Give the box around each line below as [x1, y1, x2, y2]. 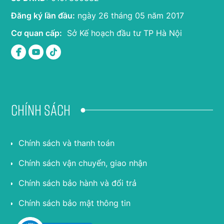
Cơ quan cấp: [11, 27, 62, 38]
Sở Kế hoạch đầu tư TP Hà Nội [62, 27, 182, 38]
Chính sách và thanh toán [18, 137, 115, 148]
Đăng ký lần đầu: [11, 10, 75, 20]
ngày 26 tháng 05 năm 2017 [75, 10, 184, 20]
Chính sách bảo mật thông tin [18, 197, 131, 208]
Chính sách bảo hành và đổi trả [18, 177, 137, 188]
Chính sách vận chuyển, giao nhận [18, 157, 147, 168]
